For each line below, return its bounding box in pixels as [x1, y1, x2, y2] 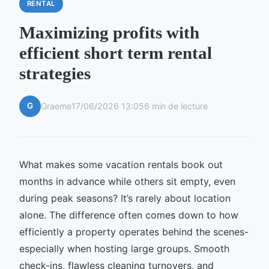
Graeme [41, 101, 71, 112]
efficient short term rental [19, 43, 212, 62]
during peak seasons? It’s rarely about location [19, 192, 231, 204]
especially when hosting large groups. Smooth [19, 242, 229, 255]
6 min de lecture [144, 101, 208, 112]
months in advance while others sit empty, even [19, 175, 235, 187]
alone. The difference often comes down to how [19, 208, 238, 221]
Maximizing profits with [19, 22, 199, 42]
